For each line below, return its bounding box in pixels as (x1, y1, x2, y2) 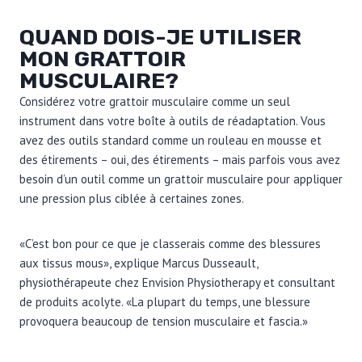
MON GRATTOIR (19, 45, 186, 72)
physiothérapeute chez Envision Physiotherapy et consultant (19, 274, 335, 290)
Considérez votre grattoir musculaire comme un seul (19, 93, 290, 109)
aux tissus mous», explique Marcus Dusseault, (19, 255, 258, 271)
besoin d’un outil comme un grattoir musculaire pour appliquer (19, 170, 343, 187)
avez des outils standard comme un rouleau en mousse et (19, 132, 322, 148)
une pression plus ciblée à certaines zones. (19, 190, 244, 206)
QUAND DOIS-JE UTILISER (19, 23, 301, 50)
